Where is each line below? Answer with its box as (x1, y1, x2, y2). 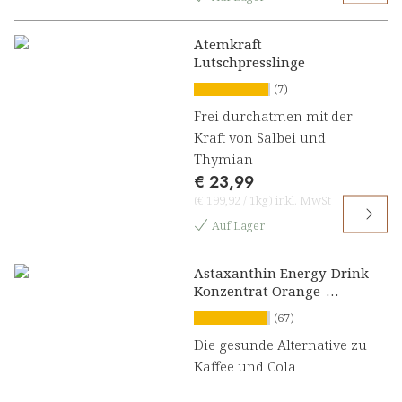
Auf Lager (212, 217, 265, 234)
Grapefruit (194, 300, 262, 319)
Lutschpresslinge (194, 53, 305, 72)
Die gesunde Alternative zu (194, 336, 367, 354)
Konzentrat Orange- (194, 282, 326, 301)
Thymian (194, 150, 253, 169)
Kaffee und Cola (194, 357, 296, 376)
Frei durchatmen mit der (194, 107, 353, 126)
